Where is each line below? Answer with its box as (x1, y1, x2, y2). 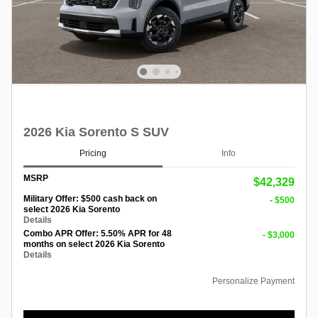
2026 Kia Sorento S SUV (23, 125, 169, 140)
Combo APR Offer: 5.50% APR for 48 (23, 228, 172, 238)
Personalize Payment (212, 275, 295, 286)
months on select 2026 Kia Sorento (23, 238, 165, 249)
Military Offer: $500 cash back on (23, 193, 157, 204)
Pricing (79, 148, 106, 159)
